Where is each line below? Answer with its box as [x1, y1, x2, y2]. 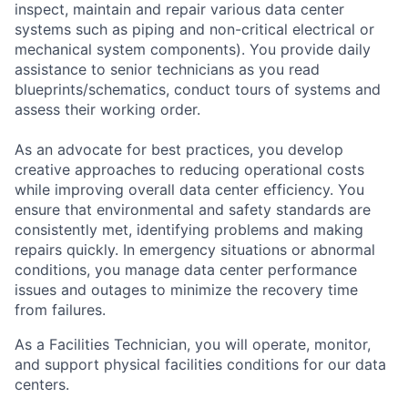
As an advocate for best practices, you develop [15, 139, 343, 158]
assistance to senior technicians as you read [15, 59, 320, 78]
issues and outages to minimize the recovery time [15, 280, 358, 299]
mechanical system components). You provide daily [15, 39, 371, 58]
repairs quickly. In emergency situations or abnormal [15, 240, 375, 259]
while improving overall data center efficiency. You [15, 179, 364, 199]
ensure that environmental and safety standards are [15, 199, 371, 219]
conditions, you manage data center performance [15, 260, 357, 279]
